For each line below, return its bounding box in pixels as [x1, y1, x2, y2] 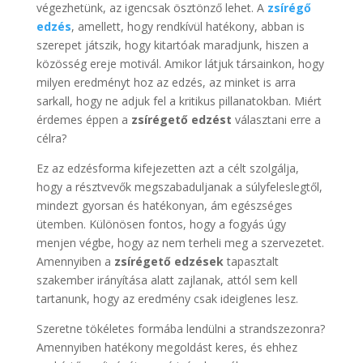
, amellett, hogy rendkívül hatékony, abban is [70, 19, 305, 35]
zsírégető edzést [130, 112, 232, 128]
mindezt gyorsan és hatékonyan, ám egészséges [36, 198, 293, 214]
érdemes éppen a [36, 112, 131, 128]
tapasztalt [226, 254, 279, 270]
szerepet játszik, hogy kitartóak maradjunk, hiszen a [36, 37, 309, 53]
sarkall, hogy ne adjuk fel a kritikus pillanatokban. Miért [36, 93, 322, 109]
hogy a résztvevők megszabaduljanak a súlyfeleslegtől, [36, 179, 322, 195]
